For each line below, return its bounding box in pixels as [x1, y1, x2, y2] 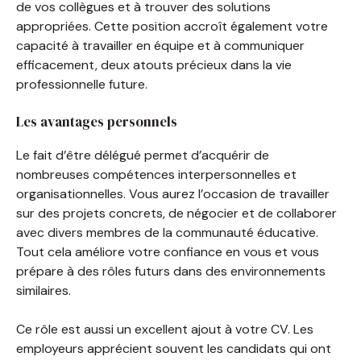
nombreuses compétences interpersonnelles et [16, 165, 297, 183]
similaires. [16, 281, 71, 299]
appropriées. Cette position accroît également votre [16, 17, 328, 35]
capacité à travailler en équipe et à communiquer [16, 36, 305, 54]
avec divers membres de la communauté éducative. [16, 223, 318, 241]
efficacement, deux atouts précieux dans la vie [16, 56, 292, 73]
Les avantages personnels [16, 111, 177, 131]
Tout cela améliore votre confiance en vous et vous [16, 243, 319, 260]
